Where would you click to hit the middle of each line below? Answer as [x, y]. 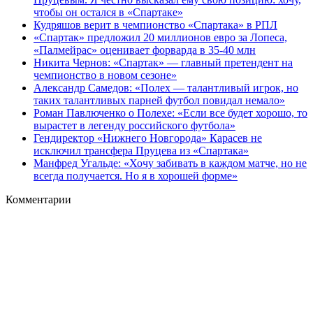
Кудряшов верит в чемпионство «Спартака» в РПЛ [155, 24]
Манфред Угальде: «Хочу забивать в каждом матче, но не [170, 163]
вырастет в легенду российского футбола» [134, 125]
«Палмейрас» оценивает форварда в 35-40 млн [145, 50]
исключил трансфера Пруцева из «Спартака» [141, 150]
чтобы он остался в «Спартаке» [108, 12]
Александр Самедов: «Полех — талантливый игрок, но [166, 87]
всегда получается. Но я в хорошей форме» [136, 175]
